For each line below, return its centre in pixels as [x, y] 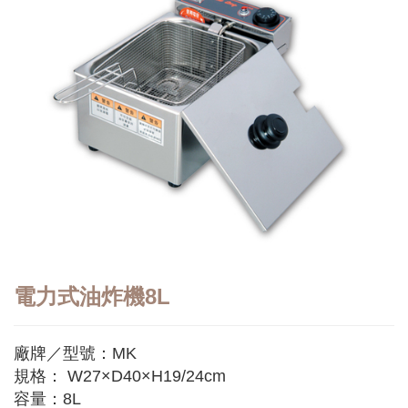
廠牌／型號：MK [75, 354]
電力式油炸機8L [92, 297]
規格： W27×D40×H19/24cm [120, 377]
